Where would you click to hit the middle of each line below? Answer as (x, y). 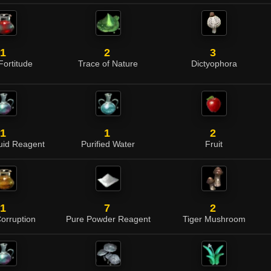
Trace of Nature (108, 64)
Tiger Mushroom (214, 219)
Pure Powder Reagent (108, 219)
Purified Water (108, 144)
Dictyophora (214, 64)
